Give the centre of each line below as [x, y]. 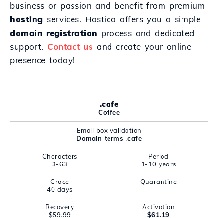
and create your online [142, 46]
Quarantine [158, 182]
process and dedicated [146, 33]
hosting [27, 19]
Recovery [60, 207]
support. [29, 46]
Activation [158, 207]
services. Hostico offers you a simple [122, 19]
